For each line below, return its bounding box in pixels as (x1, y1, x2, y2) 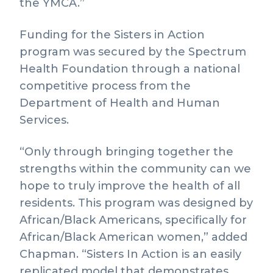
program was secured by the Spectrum (19, 45, 246, 58)
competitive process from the (19, 79, 191, 93)
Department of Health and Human (19, 96, 220, 110)
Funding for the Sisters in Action (19, 28, 205, 41)
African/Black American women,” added (19, 230, 247, 244)
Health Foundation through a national (19, 62, 240, 76)
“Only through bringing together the (19, 145, 233, 158)
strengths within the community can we (19, 162, 251, 175)
